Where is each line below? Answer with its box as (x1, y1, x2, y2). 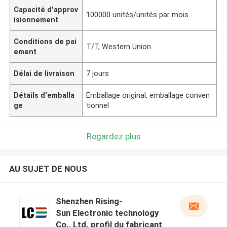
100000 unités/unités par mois (86, 10, 189, 19)
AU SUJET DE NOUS (9, 164, 87, 174)
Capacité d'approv (14, 5, 79, 14)
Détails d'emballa (14, 91, 75, 99)
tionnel (86, 101, 109, 109)
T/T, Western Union (86, 42, 152, 51)
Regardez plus (86, 131, 141, 141)
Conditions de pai (14, 37, 77, 46)
